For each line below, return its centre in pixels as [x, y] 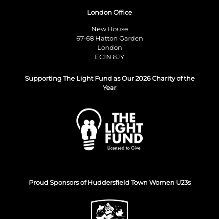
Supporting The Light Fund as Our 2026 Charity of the [109, 78]
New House [109, 29]
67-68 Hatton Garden [109, 38]
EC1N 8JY [109, 56]
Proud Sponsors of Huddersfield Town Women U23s [109, 182]
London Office [109, 12]
